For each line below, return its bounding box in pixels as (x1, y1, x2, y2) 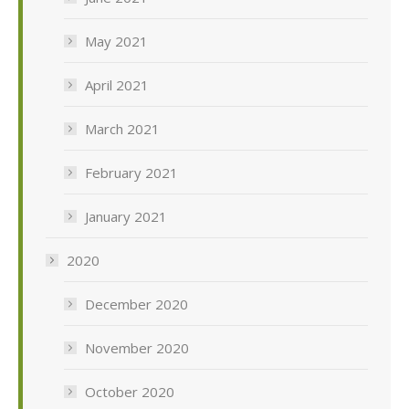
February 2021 (85, 163, 178, 183)
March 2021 (85, 120, 160, 139)
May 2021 (85, 32, 148, 51)
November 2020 (85, 339, 189, 358)
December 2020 (85, 295, 188, 314)
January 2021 (85, 207, 167, 226)
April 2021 (85, 76, 149, 95)
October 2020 (85, 383, 174, 402)
